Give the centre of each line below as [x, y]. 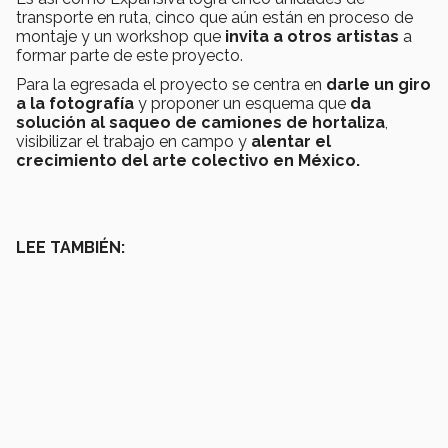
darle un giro [378, 85]
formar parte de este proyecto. [131, 56]
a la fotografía [77, 104]
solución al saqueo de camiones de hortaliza [200, 123]
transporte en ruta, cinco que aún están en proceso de [214, 18]
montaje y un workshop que [120, 37]
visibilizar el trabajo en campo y [133, 142]
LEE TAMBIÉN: [70, 248]
